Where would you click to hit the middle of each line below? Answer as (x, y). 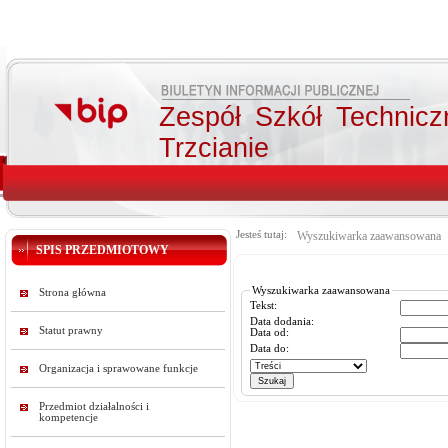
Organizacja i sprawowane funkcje (118, 368)
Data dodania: (282, 321)
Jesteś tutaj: (261, 234)
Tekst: (263, 305)
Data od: (269, 332)
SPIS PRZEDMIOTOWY (102, 250)
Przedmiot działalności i (94, 406)
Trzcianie (214, 148)
